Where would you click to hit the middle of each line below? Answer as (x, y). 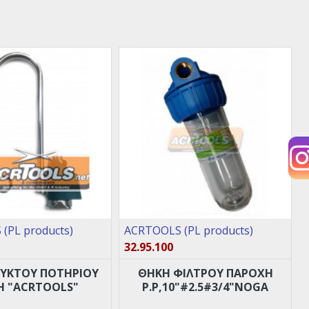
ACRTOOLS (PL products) (189, 231)
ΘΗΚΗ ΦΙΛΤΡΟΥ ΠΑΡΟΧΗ (205, 273)
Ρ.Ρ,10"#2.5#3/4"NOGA (206, 287)
